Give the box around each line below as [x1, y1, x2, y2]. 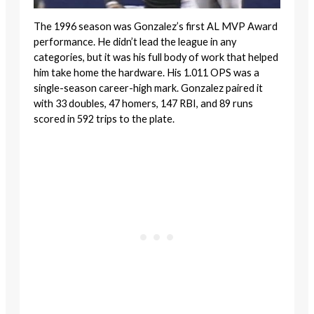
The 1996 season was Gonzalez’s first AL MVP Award [34, 20, 278, 32]
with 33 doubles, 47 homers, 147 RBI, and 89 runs [34, 97, 253, 109]
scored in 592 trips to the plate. [34, 112, 175, 125]
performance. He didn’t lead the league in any [34, 35, 236, 48]
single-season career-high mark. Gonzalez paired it [34, 81, 263, 94]
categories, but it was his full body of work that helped [34, 50, 278, 63]
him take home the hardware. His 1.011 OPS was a [34, 66, 259, 78]
